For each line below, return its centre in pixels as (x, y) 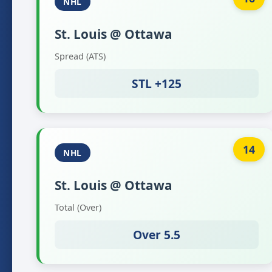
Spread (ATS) (80, 56)
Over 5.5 (157, 235)
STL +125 (157, 83)
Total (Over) (78, 207)
